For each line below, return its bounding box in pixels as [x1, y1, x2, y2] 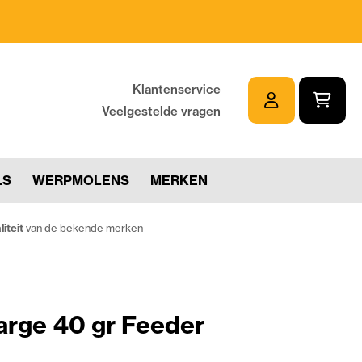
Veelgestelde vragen [101, 103, 221, 119]
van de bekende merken [23, 221, 143, 234]
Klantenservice [132, 81, 221, 97]
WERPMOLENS [32, 171, 129, 188]
